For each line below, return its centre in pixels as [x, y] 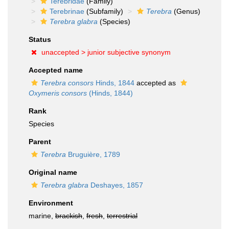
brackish [69, 216]
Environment [51, 203]
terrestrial [122, 216]
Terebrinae [67, 11]
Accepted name [56, 70]
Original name [53, 172]
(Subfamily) [104, 11]
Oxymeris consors [58, 93]
